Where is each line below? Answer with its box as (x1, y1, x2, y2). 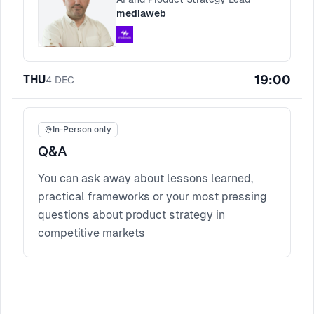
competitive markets (38, 226, 145, 240)
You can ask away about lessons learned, (38, 172, 253, 185)
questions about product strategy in (38, 208, 225, 221)
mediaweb (116, 8, 166, 19)
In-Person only (53, 125, 111, 135)
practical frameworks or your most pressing (38, 190, 267, 203)
